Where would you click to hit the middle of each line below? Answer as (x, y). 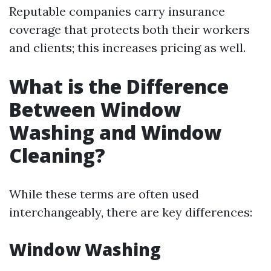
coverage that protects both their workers (129, 29)
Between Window (95, 109)
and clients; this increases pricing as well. (127, 47)
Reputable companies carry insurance (117, 11)
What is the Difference (119, 86)
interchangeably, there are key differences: (131, 212)
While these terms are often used (104, 194)
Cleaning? (57, 155)
